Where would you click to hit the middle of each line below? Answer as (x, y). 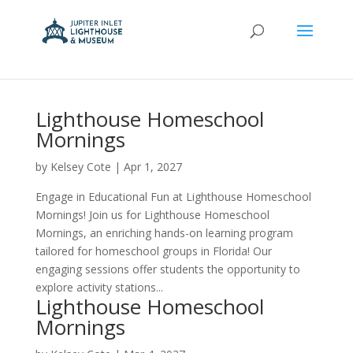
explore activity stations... (99, 287)
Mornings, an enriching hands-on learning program (164, 233)
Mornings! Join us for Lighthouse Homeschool (152, 215)
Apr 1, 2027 (152, 167)
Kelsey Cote (80, 167)
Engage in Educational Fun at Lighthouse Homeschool (173, 197)
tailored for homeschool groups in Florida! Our (153, 251)
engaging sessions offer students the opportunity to (167, 269)
